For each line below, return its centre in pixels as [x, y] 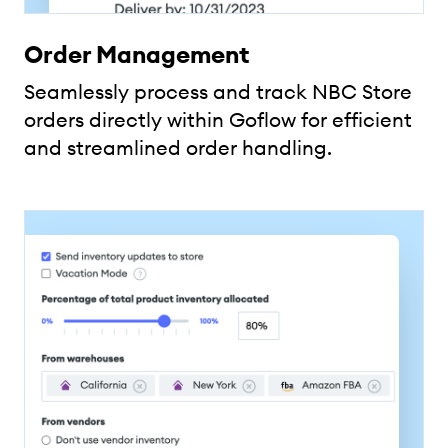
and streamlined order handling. [178, 148]
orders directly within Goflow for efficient [218, 120]
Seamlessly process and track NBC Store [218, 92]
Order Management [137, 54]
